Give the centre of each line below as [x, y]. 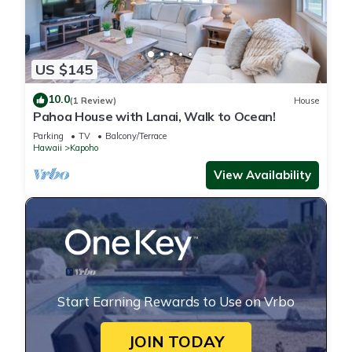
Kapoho [84, 148]
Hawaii [48, 148]
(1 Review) [93, 100]
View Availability [262, 175]
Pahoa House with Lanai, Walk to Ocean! [154, 117]
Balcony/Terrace [136, 136]
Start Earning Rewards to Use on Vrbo [176, 302]
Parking [48, 136]
